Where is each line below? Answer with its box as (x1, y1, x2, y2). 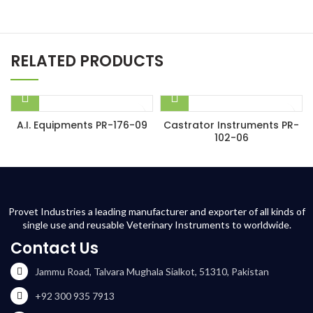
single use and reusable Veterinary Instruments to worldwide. (22, 219, 291, 231)
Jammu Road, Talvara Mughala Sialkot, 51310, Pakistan (35, 265, 269, 277)
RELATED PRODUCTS (10, 50, 163, 72)
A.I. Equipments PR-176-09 (16, 118, 147, 132)
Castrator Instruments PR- (163, 118, 299, 132)
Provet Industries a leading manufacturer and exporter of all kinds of (8, 205, 305, 217)
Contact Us (10, 238, 99, 259)
